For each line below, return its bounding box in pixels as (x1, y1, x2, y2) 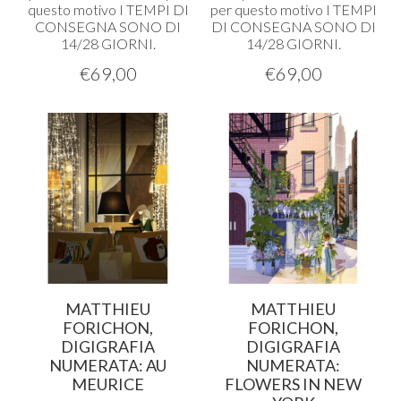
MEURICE (72, 374, 144, 394)
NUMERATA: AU (49, 355, 166, 375)
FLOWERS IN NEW (225, 374, 362, 394)
